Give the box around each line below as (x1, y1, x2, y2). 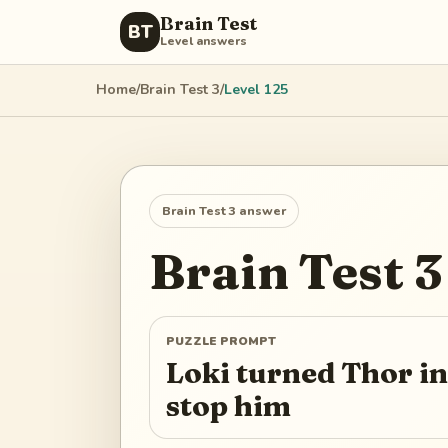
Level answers (160, 33, 247, 49)
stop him (166, 387, 291, 423)
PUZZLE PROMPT (166, 333, 276, 350)
